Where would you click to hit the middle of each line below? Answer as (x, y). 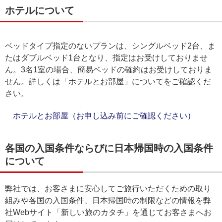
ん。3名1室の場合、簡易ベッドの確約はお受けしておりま (109, 70)
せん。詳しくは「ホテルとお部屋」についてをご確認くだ (108, 82)
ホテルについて (40, 10)
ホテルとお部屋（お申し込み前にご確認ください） (104, 116)
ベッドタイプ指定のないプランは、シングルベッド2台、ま (110, 46)
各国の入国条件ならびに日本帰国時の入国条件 (109, 148)
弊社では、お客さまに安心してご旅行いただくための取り (108, 189)
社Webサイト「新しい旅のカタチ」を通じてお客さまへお (108, 212)
